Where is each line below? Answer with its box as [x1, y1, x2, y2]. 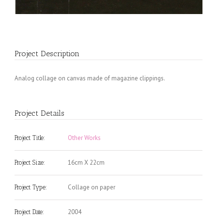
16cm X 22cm [68, 158, 105, 167]
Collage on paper [68, 183, 115, 191]
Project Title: [15, 134, 45, 141]
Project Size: [15, 159, 45, 166]
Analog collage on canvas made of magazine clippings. [15, 74, 165, 82]
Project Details [15, 108, 64, 118]
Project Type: [15, 184, 47, 191]
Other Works [68, 134, 101, 142]
